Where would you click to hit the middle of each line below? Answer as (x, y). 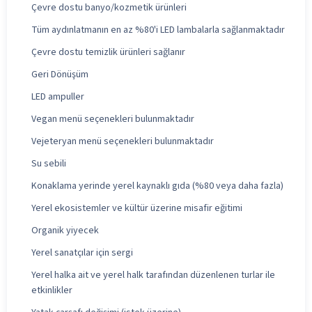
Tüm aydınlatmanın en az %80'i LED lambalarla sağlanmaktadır (158, 30)
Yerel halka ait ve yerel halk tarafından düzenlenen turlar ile (153, 275)
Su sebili (49, 163)
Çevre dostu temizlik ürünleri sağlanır (108, 52)
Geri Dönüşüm (60, 74)
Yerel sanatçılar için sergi (82, 252)
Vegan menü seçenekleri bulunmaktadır (113, 119)
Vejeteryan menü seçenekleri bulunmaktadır (123, 141)
